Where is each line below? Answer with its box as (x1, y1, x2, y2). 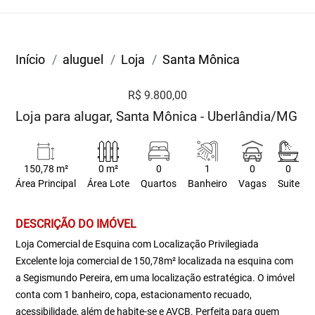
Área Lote (87, 178, 130, 190)
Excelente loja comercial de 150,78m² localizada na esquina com (15, 255, 294, 266)
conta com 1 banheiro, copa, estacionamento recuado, (15, 289, 252, 300)
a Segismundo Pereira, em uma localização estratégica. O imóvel (15, 272, 295, 283)
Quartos (141, 178, 177, 190)
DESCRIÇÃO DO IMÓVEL (15, 217, 137, 231)
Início (15, 52, 46, 67)
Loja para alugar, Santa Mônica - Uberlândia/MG (15, 108, 298, 124)
